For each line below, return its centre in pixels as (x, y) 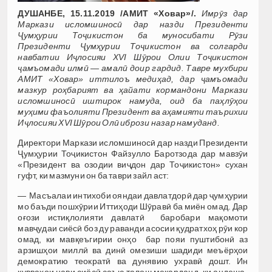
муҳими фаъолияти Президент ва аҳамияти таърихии (133, 112)
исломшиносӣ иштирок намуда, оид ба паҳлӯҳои (133, 101)
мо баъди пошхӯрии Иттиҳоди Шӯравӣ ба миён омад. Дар (133, 207)
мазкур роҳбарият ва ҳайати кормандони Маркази (133, 90)
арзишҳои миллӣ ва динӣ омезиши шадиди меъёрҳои (133, 250)
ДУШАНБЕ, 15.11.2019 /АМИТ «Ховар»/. (107, 14)
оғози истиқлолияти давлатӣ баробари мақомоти (133, 218)
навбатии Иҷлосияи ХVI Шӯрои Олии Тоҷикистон (133, 57)
